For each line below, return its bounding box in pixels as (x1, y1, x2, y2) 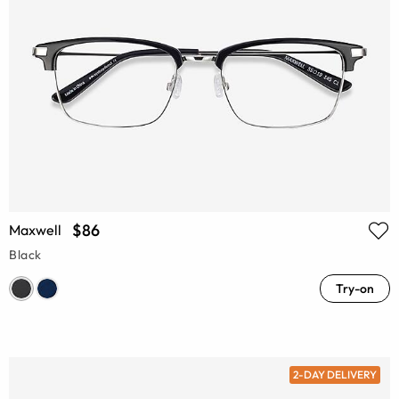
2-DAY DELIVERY (292, 367, 377, 381)
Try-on (336, 280, 374, 297)
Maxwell (9, 220, 61, 239)
